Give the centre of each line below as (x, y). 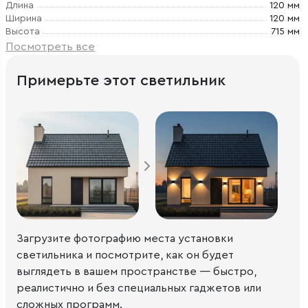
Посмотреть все (50, 47)
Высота (23, 32)
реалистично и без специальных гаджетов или (139, 288)
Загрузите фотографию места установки (125, 238)
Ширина (24, 19)
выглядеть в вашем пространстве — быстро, (136, 271)
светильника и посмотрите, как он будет (125, 255)
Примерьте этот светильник (121, 80)
